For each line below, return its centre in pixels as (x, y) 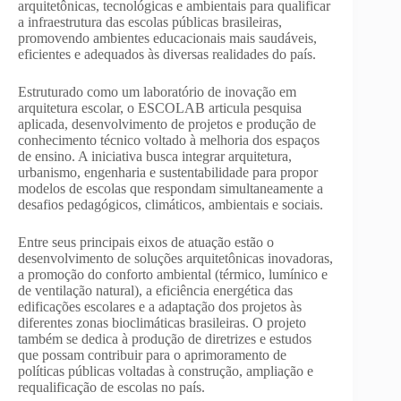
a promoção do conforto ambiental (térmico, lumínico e (173, 274)
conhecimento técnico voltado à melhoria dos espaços (169, 140)
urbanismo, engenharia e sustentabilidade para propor (168, 172)
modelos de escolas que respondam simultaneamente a (171, 188)
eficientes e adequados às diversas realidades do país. (167, 54)
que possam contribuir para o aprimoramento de (152, 354)
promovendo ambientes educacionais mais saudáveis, (167, 38)
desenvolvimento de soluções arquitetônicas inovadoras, (175, 258)
